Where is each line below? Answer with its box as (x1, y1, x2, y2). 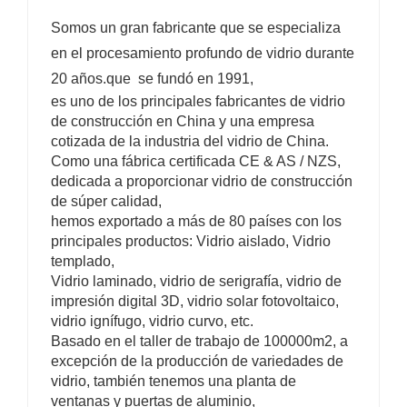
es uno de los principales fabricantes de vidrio (51, 94, 345, 110)
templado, (51, 253, 118, 270)
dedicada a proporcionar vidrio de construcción (51, 174, 352, 190)
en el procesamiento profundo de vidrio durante (51, 45, 354, 62)
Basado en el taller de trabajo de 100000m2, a (51, 333, 348, 350)
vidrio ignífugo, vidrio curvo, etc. (51, 313, 253, 330)
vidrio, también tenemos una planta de (51, 373, 296, 390)
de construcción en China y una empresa (51, 114, 314, 130)
